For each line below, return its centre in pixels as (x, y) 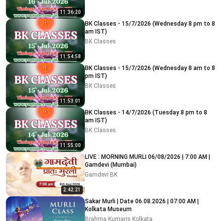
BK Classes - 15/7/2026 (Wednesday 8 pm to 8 (103, 24)
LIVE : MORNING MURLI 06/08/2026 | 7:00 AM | (116, 157)
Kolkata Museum (108, 209)
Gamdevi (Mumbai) (111, 165)
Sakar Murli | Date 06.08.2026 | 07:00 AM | (142, 201)
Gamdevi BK (101, 175)
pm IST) (96, 76)
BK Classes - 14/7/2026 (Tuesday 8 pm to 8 (103, 112)
